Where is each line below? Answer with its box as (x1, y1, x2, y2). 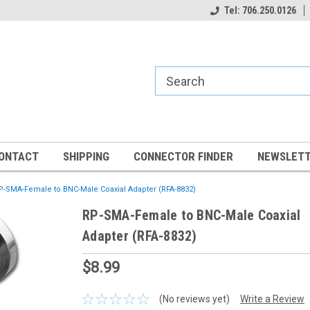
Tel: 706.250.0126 (224, 5, 296, 16)
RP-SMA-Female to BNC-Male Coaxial (82, 207, 301, 224)
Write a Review (239, 293, 304, 304)
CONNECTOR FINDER (134, 149, 233, 163)
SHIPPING (63, 149, 109, 163)
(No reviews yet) (158, 293, 230, 304)
